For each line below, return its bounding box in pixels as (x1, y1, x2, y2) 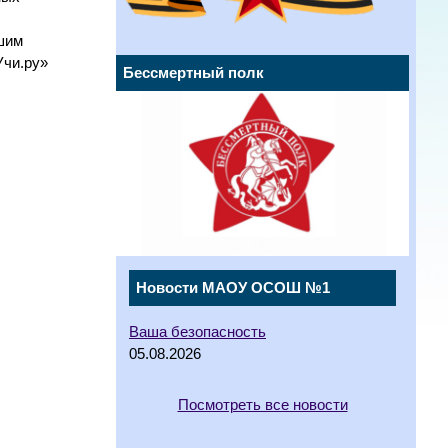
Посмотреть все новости (177, 396, 348, 413)
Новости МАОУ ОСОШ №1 (136, 280, 330, 297)
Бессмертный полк (123, 65, 264, 82)
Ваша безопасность (129, 324, 266, 341)
